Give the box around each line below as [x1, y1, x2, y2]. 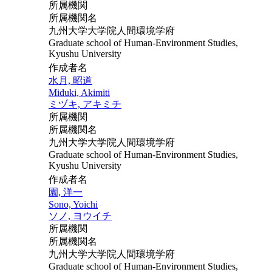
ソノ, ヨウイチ [49, 210, 112, 221]
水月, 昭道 [49, 75, 92, 86]
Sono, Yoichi [49, 199, 98, 209]
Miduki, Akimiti [49, 87, 110, 98]
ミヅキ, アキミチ [49, 98, 121, 109]
